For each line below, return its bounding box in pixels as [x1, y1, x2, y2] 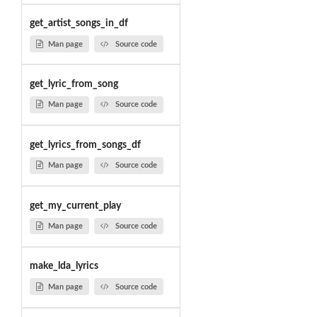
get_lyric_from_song [29, 79, 118, 89]
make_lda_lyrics [29, 261, 98, 272]
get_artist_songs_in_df [29, 18, 128, 29]
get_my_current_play [29, 200, 121, 211]
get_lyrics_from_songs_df [29, 139, 141, 150]
